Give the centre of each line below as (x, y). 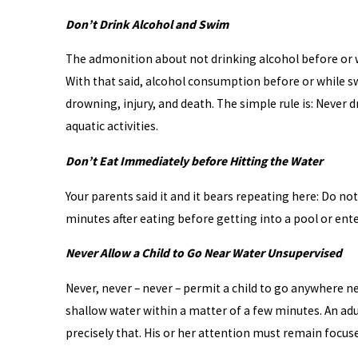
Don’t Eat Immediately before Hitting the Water (194, 161)
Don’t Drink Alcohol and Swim (147, 24)
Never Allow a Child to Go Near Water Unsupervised (203, 253)
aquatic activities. (111, 126)
